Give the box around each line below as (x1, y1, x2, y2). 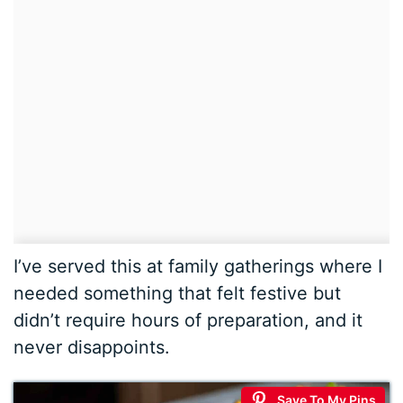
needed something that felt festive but (13, 282, 342, 304)
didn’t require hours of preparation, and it (13, 309, 363, 331)
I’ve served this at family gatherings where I (13, 255, 383, 277)
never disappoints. (13, 336, 171, 358)
